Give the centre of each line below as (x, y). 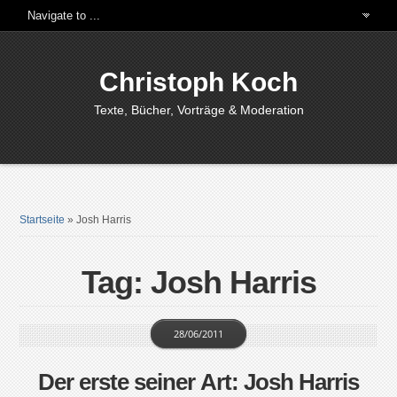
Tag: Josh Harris (198, 282)
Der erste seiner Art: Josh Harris (198, 382)
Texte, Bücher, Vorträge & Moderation (198, 110)
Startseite (43, 220)
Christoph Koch (198, 82)
